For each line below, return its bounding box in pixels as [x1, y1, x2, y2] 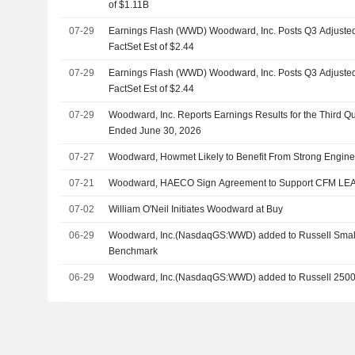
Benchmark [109, 246, 158, 257]
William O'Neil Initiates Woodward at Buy [109, 204, 284, 215]
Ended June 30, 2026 [109, 125, 202, 136]
